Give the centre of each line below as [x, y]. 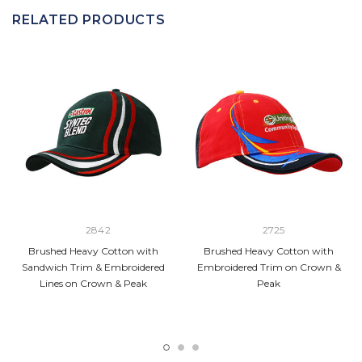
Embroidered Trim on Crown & [269, 267]
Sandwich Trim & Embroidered [93, 267]
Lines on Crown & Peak [93, 284]
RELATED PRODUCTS [89, 20]
